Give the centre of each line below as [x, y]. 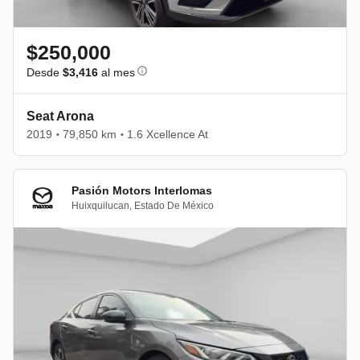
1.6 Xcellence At [168, 134]
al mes [117, 72]
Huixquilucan [100, 206]
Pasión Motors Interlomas [142, 191]
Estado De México [174, 206]
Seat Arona [60, 116]
